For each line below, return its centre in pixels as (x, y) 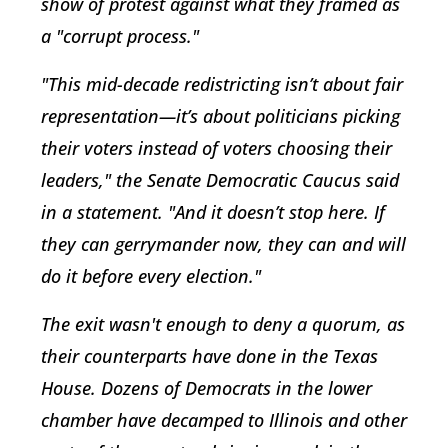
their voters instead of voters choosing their (216, 148)
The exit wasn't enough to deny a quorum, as (223, 324)
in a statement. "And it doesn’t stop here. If (213, 212)
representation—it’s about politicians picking (220, 116)
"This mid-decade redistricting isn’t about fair (222, 84)
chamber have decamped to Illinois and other (224, 420)
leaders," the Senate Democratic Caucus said (220, 180)
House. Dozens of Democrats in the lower (206, 388)
